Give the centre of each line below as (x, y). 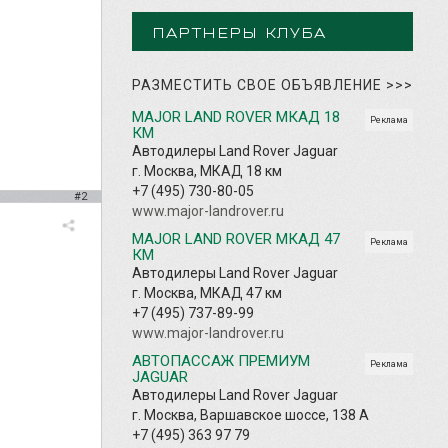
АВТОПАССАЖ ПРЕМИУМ (221, 360)
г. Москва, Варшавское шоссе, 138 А (250, 414)
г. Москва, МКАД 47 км (207, 292)
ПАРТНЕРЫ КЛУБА (239, 33)
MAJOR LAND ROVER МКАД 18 (236, 116)
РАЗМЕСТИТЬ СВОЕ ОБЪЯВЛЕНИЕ (259, 84)
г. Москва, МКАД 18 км (207, 170)
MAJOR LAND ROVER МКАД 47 (236, 238)
